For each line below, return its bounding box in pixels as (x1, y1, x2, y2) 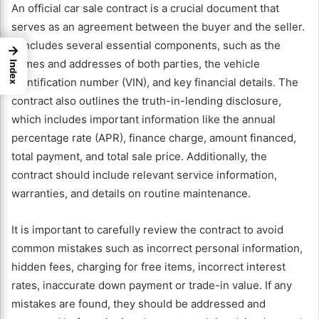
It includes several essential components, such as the (11, 38, 281, 53)
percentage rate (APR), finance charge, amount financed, (11, 131, 296, 145)
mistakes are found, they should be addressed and (11, 297, 266, 311)
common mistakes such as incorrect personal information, (11, 241, 303, 256)
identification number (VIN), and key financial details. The (11, 75, 298, 90)
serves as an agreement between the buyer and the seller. (11, 20, 305, 34)
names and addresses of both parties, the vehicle (11, 57, 260, 71)
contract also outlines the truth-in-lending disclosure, (11, 94, 281, 108)
